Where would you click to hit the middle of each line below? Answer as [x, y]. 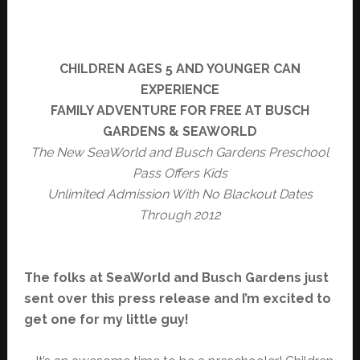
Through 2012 [180, 215]
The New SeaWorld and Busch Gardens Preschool [180, 153]
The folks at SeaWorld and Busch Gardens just [176, 278]
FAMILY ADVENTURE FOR [130, 111]
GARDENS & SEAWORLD [180, 132]
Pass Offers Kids [180, 174]
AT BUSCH [275, 111]
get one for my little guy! [106, 320]
